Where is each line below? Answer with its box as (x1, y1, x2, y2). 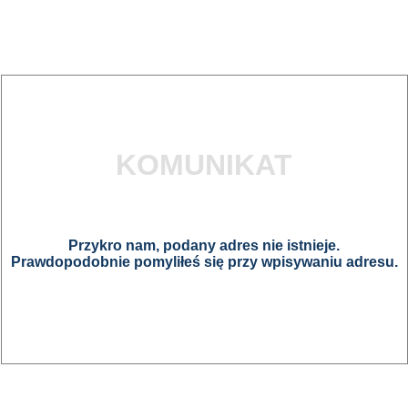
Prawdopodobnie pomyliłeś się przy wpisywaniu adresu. (10, 253, 398, 270)
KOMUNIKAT (116, 148, 292, 181)
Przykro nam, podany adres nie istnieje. (68, 237, 340, 253)
